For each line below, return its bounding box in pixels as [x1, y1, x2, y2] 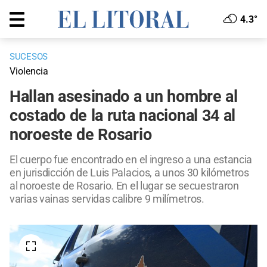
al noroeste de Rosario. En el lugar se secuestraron [10, 179, 239, 193]
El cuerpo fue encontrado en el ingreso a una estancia [10, 153, 253, 166]
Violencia [10, 66, 48, 77]
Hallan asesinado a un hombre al [10, 87, 238, 107]
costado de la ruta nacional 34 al [10, 106, 236, 126]
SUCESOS [10, 51, 48, 63]
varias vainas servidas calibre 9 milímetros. [10, 193, 204, 206]
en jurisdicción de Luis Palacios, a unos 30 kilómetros [10, 166, 249, 179]
